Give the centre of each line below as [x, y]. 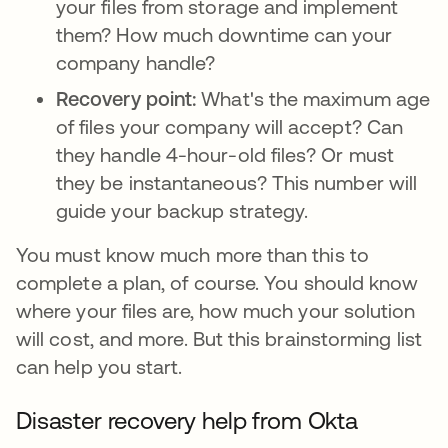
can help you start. [102, 366]
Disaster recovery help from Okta [190, 420]
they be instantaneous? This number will [237, 182]
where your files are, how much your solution [216, 310]
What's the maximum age [316, 98]
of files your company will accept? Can [230, 126]
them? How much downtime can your [224, 34]
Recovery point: [129, 98]
